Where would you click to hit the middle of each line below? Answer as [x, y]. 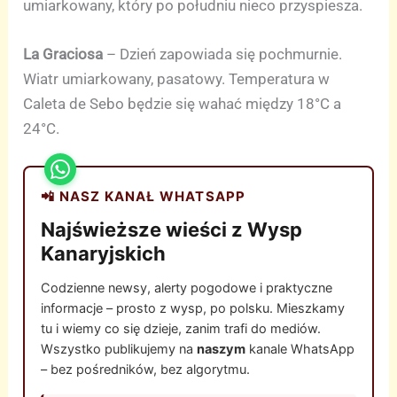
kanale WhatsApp [300, 349]
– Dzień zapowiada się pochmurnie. [223, 54]
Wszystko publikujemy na [119, 349]
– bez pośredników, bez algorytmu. [146, 369]
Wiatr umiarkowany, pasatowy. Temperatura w [177, 78]
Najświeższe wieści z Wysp [172, 229]
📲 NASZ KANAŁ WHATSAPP [144, 196]
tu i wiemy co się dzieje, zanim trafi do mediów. [181, 328]
